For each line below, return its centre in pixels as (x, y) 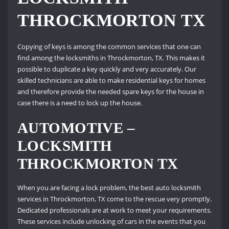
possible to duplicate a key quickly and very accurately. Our (107, 69)
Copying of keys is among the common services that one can (109, 47)
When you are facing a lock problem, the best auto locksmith (109, 187)
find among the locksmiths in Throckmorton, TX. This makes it (111, 58)
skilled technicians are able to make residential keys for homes (111, 81)
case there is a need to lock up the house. (79, 103)
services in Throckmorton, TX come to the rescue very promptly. (114, 199)
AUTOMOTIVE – (76, 128)
